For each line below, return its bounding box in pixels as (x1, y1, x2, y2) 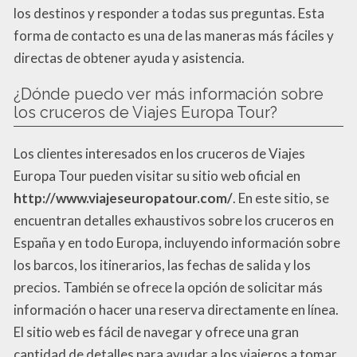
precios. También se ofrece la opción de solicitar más (14, 279, 323, 296)
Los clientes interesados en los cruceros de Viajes (14, 145, 305, 163)
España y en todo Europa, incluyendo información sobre (14, 234, 340, 252)
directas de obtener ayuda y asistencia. (14, 49, 245, 67)
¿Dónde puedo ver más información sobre (14, 84, 324, 104)
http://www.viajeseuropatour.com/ (14, 190, 233, 207)
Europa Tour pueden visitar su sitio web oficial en (14, 167, 300, 185)
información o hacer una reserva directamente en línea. (14, 301, 339, 319)
